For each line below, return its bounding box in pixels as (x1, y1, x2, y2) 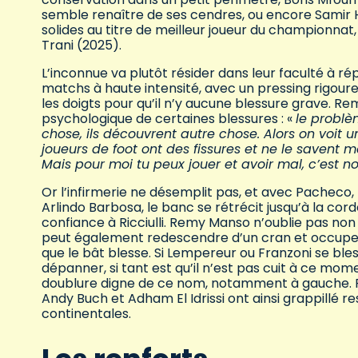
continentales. (42, 304, 131, 324)
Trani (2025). (42, 36, 121, 55)
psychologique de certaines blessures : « (42, 109, 296, 129)
